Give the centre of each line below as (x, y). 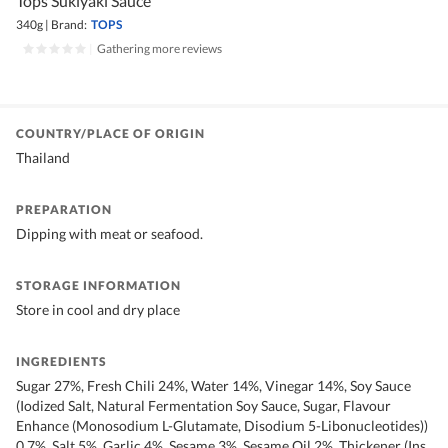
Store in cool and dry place (98, 310)
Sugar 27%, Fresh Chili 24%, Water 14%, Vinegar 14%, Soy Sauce (213, 386)
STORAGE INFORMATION (98, 286)
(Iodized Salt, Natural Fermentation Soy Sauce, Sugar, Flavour (203, 406)
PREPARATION (64, 210)
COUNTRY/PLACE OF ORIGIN (110, 134)
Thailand (43, 158)
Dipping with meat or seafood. (109, 234)
